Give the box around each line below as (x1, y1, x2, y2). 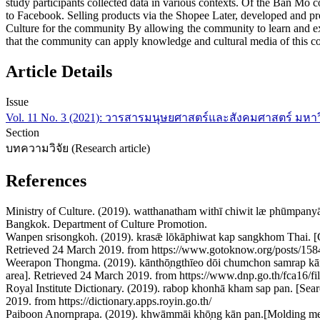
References (6, 171, 86, 191)
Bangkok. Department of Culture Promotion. (6, 217, 207, 230)
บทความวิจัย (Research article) (6, 142, 150, 155)
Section (6, 126, 39, 139)
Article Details (6, 62, 112, 81)
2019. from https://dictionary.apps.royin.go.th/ (6, 294, 211, 307)
